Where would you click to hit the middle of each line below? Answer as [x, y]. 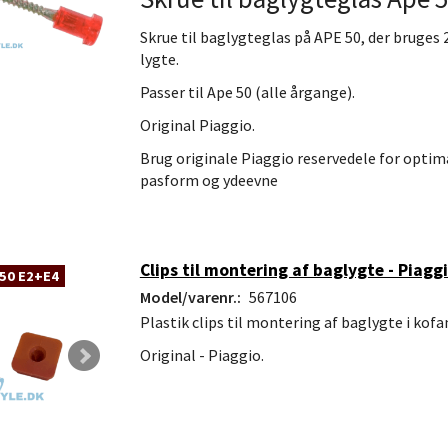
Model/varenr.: [191, 296]
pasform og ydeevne [208, 180]
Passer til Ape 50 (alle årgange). [247, 92]
